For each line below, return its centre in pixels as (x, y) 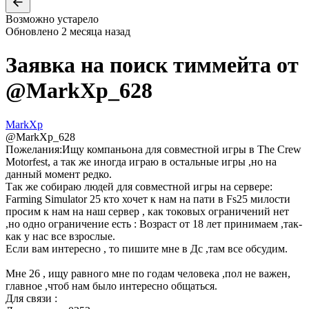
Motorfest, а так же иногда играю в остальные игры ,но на (141, 161)
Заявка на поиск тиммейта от (152, 65)
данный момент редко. (59, 174)
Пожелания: (34, 149)
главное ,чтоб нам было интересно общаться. (111, 286)
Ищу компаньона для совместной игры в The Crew (182, 149)
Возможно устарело (52, 19)
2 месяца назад (96, 31)
